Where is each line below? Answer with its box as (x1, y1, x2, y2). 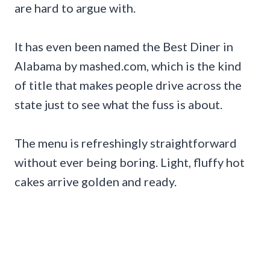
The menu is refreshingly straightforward (14, 136, 237, 151)
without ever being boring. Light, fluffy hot (14, 155, 245, 170)
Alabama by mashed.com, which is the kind (14, 58, 242, 74)
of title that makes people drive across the (14, 78, 242, 93)
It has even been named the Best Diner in (14, 39, 233, 54)
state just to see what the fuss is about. (14, 97, 222, 112)
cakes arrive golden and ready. (14, 174, 177, 189)
